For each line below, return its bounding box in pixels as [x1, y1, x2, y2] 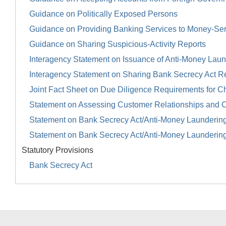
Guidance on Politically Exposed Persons [29, 10, 178, 19]
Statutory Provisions [22, 146, 93, 155]
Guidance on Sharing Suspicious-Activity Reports [29, 40, 206, 49]
